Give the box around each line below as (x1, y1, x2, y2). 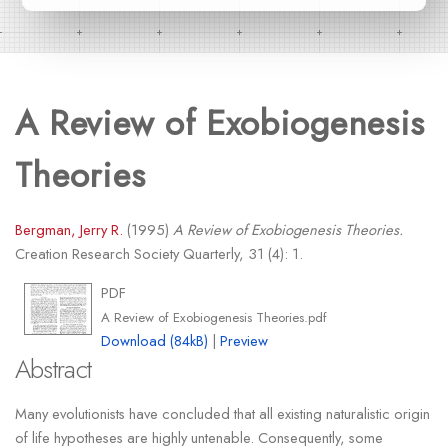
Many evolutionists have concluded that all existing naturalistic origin (14, 402, 430, 424)
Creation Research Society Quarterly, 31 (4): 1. (14, 243, 303, 265)
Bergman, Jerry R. (14, 219, 123, 241)
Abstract (14, 351, 92, 389)
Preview (220, 330, 269, 352)
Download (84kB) (101, 330, 209, 352)
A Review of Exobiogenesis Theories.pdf (101, 308, 328, 328)
